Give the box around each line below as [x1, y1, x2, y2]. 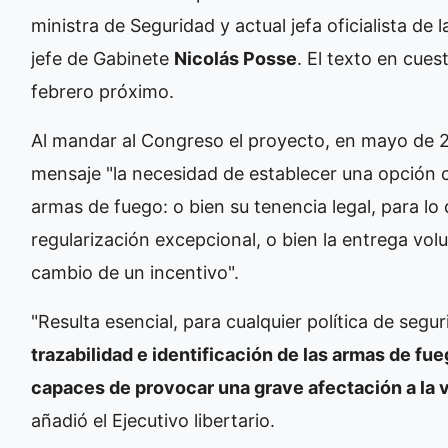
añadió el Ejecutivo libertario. [31, 409, 275, 431]
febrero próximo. [31, 80, 174, 102]
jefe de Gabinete [31, 47, 174, 69]
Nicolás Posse [174, 47, 297, 69]
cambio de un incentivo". [31, 261, 239, 283]
